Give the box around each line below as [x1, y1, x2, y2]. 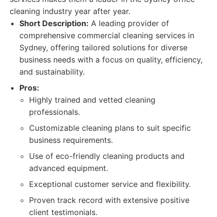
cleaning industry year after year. [10, 6, 130, 16]
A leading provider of [89, 18, 169, 28]
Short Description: [19, 18, 89, 28]
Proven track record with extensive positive [29, 195, 189, 205]
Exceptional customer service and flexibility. [29, 179, 191, 189]
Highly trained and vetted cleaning [29, 95, 155, 105]
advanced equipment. [29, 163, 108, 173]
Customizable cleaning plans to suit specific [29, 123, 191, 133]
